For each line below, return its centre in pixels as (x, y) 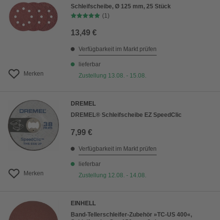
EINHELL (83, 203)
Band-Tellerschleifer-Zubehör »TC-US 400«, (131, 215)
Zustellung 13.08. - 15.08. (112, 76)
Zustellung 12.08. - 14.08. (112, 175)
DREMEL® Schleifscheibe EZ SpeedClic (126, 115)
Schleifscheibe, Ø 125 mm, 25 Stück (121, 6)
